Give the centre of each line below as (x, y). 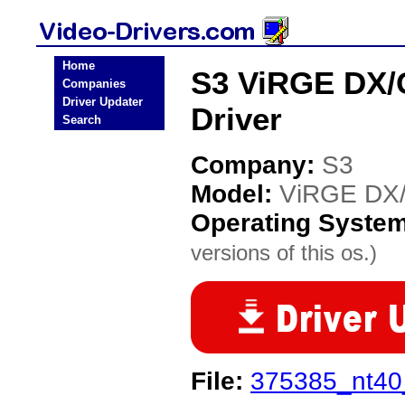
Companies (94, 84)
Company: (256, 165)
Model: (235, 194)
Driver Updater (103, 102)
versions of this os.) (284, 253)
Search (82, 120)
